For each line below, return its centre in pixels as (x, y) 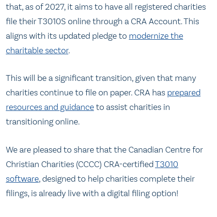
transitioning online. (43, 122)
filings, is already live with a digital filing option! (92, 193)
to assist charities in (132, 107)
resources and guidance (50, 107)
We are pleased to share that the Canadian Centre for (104, 149)
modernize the (156, 36)
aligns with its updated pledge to (67, 36)
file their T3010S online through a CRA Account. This (102, 21)
